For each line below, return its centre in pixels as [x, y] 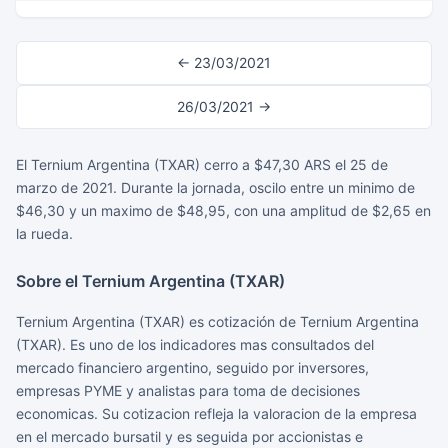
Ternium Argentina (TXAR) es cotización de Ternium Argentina [217, 321]
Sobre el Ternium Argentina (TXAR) [150, 281]
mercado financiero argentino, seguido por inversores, [192, 367]
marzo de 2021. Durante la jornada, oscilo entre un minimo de [215, 187]
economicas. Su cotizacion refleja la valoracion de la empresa [216, 413]
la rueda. [44, 233]
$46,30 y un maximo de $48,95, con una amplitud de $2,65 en [223, 210]
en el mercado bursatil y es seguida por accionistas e [189, 436]
